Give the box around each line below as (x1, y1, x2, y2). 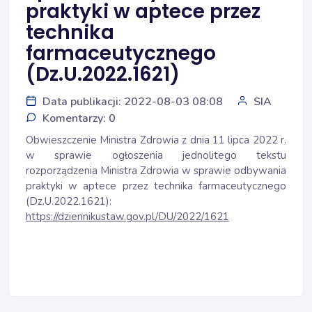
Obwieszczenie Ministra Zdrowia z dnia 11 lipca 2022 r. (26, 133, 286, 147)
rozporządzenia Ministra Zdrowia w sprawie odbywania (26, 164, 286, 178)
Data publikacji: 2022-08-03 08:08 (42, 94, 223, 109)
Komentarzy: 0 (42, 111, 116, 126)
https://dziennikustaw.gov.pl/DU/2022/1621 (26, 210, 229, 224)
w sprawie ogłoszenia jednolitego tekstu (26, 148, 286, 162)
